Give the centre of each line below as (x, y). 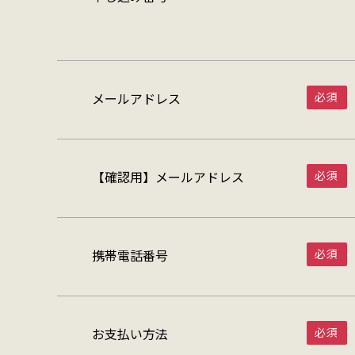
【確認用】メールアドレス (168, 177)
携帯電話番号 (130, 255)
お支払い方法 (130, 334)
